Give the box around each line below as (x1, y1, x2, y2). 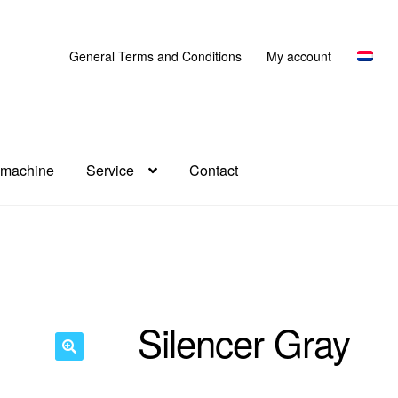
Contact (189, 160, 239, 181)
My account (267, 46, 332, 65)
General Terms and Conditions (68, 46, 242, 65)
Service (86, 160, 135, 181)
